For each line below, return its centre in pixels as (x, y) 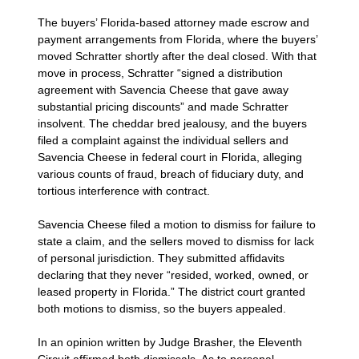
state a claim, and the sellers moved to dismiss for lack (176, 241)
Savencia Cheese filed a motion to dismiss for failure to (177, 224)
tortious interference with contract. (124, 190)
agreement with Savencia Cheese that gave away (163, 89)
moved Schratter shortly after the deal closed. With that (177, 56)
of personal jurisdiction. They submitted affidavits (161, 258)
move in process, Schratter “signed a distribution (161, 73)
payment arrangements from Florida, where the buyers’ (178, 39)
